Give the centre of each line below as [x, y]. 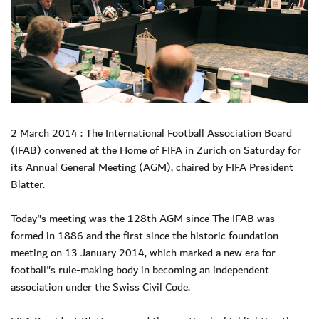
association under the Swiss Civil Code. [100, 287]
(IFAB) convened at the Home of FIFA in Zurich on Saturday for [156, 150]
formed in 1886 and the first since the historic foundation [145, 235]
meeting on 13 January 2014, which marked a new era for [143, 252]
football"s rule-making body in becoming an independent [140, 270]
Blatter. [28, 184]
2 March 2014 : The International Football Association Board [151, 133]
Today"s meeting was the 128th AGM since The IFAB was [143, 218]
